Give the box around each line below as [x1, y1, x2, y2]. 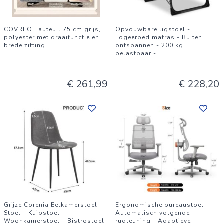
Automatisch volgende [115, 209, 190, 217]
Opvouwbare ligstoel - [115, 25, 190, 33]
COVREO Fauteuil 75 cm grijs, [4, 25, 101, 33]
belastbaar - [115, 49, 156, 57]
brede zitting [4, 41, 45, 49]
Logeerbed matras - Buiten [115, 33, 202, 41]
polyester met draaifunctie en [4, 33, 99, 41]
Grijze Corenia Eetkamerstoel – [4, 201, 103, 209]
